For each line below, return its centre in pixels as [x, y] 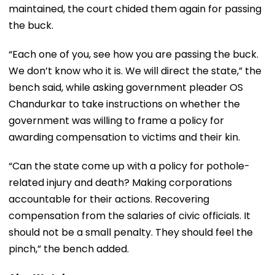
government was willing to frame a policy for [116, 120]
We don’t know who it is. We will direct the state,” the [135, 71]
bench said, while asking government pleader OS [126, 87]
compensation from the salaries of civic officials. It [130, 215]
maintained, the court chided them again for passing [135, 9]
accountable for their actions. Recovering [109, 199]
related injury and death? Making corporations [120, 182]
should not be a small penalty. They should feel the [131, 232]
